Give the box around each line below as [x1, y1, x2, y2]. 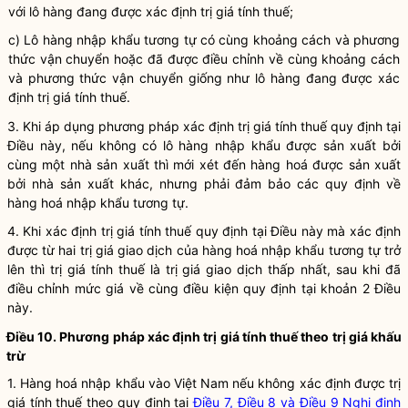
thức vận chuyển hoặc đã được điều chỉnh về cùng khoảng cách [8, 51, 400, 66]
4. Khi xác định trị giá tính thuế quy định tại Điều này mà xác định [7, 223, 401, 239]
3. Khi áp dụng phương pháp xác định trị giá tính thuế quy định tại [7, 118, 401, 134]
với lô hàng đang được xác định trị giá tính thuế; [8, 4, 293, 19]
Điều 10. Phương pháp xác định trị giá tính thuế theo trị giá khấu [6, 329, 402, 344]
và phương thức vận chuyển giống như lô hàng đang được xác [8, 70, 400, 86]
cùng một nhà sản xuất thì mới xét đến [7, 157, 251, 172]
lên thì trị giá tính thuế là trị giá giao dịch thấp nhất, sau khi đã [7, 261, 401, 277]
